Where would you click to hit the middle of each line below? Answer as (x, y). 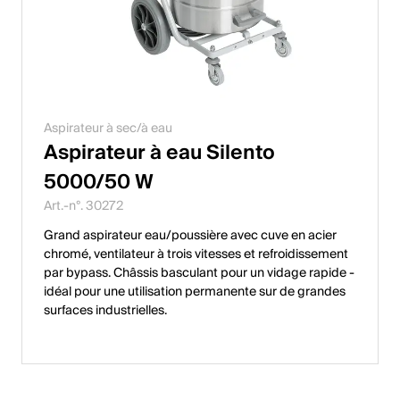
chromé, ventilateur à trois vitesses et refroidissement (196, 254)
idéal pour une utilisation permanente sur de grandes (195, 292)
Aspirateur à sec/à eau (108, 128)
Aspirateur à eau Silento (159, 152)
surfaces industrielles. (105, 310)
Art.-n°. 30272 (83, 206)
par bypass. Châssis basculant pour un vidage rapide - (199, 273)
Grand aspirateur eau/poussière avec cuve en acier (190, 235)
